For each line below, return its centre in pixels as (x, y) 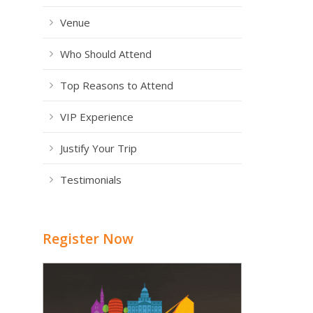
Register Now (88, 239)
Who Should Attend (106, 54)
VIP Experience (97, 117)
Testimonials (91, 180)
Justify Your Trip (99, 148)
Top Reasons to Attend (117, 85)
